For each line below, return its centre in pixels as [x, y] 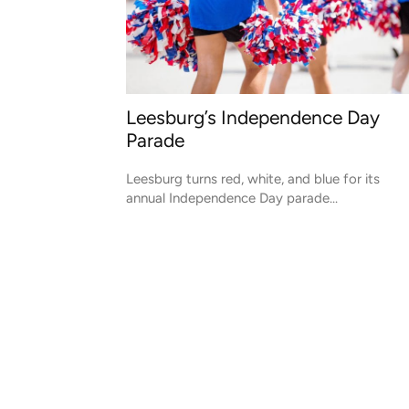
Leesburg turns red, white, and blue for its [253, 179]
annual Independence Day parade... [232, 198]
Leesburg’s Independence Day [253, 117]
